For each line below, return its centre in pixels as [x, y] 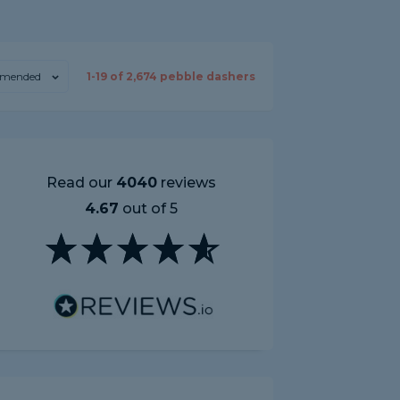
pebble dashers [206, 76]
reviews [187, 183]
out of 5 [148, 208]
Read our [81, 183]
